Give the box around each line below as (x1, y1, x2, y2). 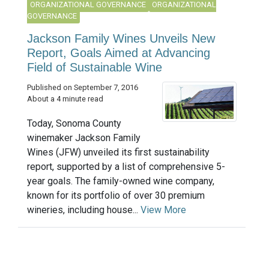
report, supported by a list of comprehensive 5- (27, 161, 225, 173)
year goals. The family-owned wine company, (27, 175, 214, 187)
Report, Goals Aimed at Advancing (27, 46, 210, 59)
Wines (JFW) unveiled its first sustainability (27, 147, 210, 159)
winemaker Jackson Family (27, 132, 141, 144)
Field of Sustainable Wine (27, 60, 162, 74)
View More (141, 204, 186, 216)
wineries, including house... (27, 204, 141, 216)
